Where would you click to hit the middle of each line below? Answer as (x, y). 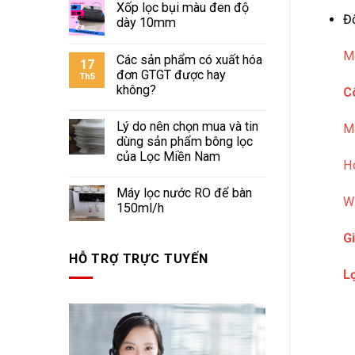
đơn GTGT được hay (171, 75)
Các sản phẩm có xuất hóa (189, 60)
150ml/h (140, 208)
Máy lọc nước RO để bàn (184, 193)
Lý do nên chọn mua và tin (187, 127)
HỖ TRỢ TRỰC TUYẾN (139, 258)
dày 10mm (146, 23)
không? (136, 90)
